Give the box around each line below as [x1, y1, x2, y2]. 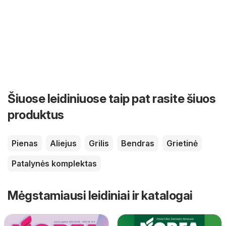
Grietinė [166, 138, 198, 149]
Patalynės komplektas [12, 158, 97, 169]
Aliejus [50, 138, 77, 149]
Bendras [121, 138, 154, 149]
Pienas [12, 138, 38, 149]
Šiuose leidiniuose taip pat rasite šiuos [8, 91, 215, 106]
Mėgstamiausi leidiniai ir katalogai [8, 188, 193, 203]
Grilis [89, 138, 109, 149]
